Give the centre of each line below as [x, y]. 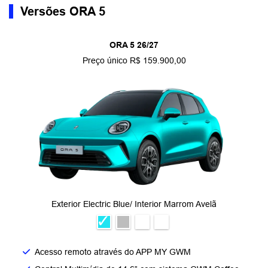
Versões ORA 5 [63, 11]
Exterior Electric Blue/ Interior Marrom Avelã [134, 204]
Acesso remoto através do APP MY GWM [113, 252]
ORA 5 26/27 [134, 45]
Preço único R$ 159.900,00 [134, 60]
